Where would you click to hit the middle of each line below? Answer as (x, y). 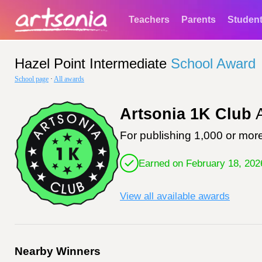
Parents (199, 20)
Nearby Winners (58, 251)
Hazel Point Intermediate (91, 63)
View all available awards (175, 196)
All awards (69, 79)
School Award (213, 63)
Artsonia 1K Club (186, 114)
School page (32, 79)
